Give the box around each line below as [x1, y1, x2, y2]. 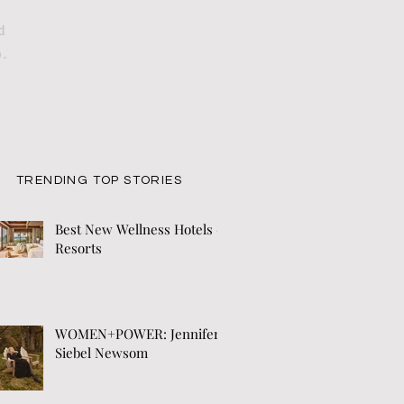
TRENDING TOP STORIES [16, 174, 182, 187]
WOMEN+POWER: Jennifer [55, 325, 220, 343]
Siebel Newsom [55, 344, 148, 362]
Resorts [55, 239, 102, 257]
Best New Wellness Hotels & [55, 220, 228, 238]
